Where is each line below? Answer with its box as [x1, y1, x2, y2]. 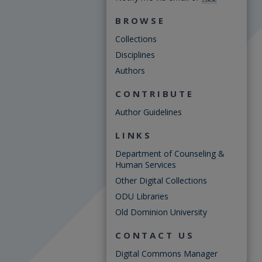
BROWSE [115, 15, 166, 26]
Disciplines [115, 49, 155, 60]
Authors [115, 65, 145, 76]
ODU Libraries [115, 191, 168, 202]
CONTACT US [115, 229, 195, 241]
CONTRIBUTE [115, 88, 194, 99]
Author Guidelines [115, 106, 182, 118]
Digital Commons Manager [115, 248, 218, 259]
